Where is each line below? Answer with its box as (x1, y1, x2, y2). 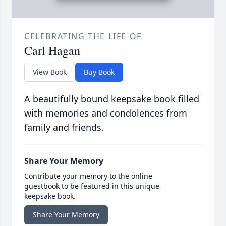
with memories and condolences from (24, 106, 187, 119)
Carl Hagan (24, 42, 80, 59)
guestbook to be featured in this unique (24, 181, 159, 191)
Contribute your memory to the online (24, 171, 152, 181)
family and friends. (24, 121, 104, 133)
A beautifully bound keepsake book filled (24, 92, 199, 105)
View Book (33, 67, 67, 77)
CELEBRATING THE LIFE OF (24, 30, 142, 42)
